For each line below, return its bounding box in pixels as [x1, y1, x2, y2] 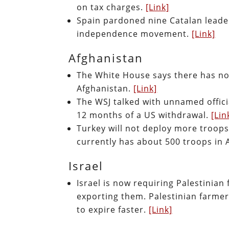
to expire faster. [77, 203, 149, 215]
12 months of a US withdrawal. [77, 109, 212, 121]
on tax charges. [77, 1, 146, 13]
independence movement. [77, 28, 192, 39]
